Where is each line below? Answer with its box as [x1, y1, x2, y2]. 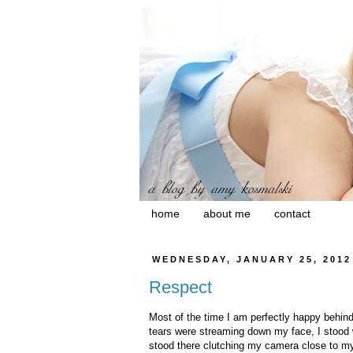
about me [203, 207, 251, 221]
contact [274, 207, 310, 221]
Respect [149, 277, 212, 298]
